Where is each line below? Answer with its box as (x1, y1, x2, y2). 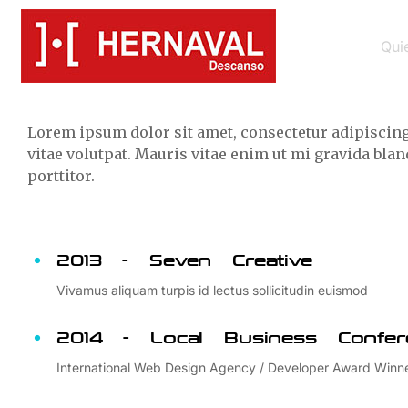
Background (27, 28, 155, 56)
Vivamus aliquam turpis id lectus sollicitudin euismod (56, 282, 368, 298)
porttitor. (27, 167, 95, 185)
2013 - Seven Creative (56, 251, 312, 270)
